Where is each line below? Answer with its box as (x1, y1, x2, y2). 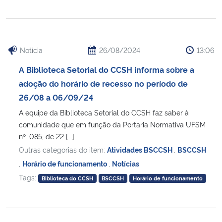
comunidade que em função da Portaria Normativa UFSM (19, 119, 206, 129)
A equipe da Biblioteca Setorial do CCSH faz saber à (19, 108, 189, 117)
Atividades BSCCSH (107, 145, 174, 155)
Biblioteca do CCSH (41, 174, 93, 182)
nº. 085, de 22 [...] (19, 131, 74, 141)
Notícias (112, 159, 139, 168)
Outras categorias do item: (19, 145, 107, 155)
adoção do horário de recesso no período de (19, 78, 188, 89)
